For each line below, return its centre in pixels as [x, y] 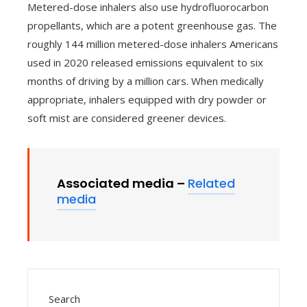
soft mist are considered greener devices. [127, 118]
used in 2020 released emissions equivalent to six [145, 63]
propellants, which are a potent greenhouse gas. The [152, 26]
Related [211, 184]
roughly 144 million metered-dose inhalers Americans [153, 44]
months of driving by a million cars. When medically [146, 81]
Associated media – [122, 184]
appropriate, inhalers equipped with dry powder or [147, 100]
